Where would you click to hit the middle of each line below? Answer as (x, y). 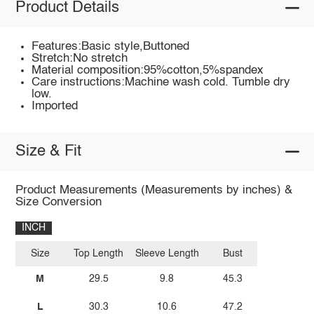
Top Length (99, 254)
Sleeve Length (167, 254)
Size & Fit (48, 152)
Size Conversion (58, 202)
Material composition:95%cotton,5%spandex (148, 70)
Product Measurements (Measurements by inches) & (153, 190)
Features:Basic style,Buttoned (111, 46)
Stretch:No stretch (80, 58)
